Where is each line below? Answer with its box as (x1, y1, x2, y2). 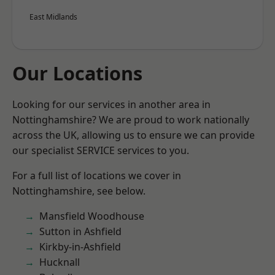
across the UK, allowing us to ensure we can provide (12, 128, 255, 142)
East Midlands (29, 12, 77, 22)
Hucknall (39, 255, 80, 269)
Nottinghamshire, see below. (12, 184, 145, 198)
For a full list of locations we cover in (12, 169, 181, 182)
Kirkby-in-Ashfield (39, 240, 121, 254)
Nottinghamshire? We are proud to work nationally (12, 113, 249, 126)
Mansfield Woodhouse (39, 209, 144, 223)
